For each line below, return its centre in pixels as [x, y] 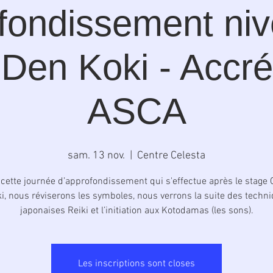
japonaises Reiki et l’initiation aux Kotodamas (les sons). [136, 211]
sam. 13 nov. [96, 156]
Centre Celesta [171, 156]
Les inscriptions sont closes [136, 264]
